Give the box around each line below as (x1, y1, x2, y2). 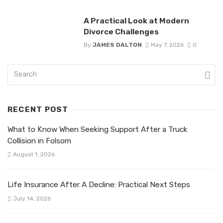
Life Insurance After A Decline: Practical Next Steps (7, 180, 190, 190)
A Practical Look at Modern (83, 16, 189, 26)
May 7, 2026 (150, 41, 184, 49)
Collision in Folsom (7, 136, 71, 146)
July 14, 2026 (12, 195, 51, 202)
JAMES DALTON (92, 41, 142, 49)
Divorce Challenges (83, 27, 159, 37)
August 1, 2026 (12, 151, 55, 158)
